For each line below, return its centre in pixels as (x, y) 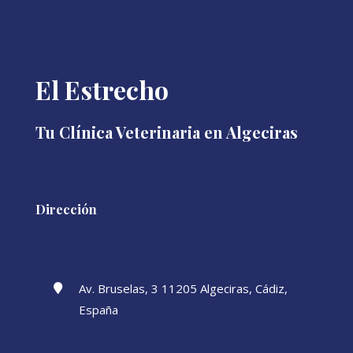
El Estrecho (102, 90)
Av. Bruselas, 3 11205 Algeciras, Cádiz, (183, 289)
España (98, 310)
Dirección (66, 210)
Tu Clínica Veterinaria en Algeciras (166, 132)
